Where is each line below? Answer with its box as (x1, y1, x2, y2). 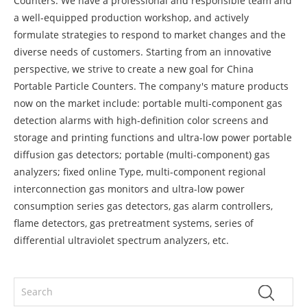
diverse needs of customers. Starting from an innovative (14, 45, 271, 58)
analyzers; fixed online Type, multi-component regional (14, 164, 266, 178)
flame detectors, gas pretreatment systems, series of (14, 216, 254, 230)
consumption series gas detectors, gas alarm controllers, (14, 199, 273, 212)
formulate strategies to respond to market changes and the (14, 27, 286, 41)
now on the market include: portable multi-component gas (14, 96, 282, 110)
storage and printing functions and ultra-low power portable (14, 130, 292, 144)
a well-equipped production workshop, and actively (14, 10, 249, 24)
